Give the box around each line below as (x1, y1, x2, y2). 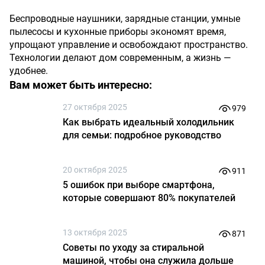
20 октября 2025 (63, 165, 127, 174)
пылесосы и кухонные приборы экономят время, (9, 26, 226, 37)
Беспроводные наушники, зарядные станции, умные (9, 13, 240, 24)
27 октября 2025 (63, 102, 127, 112)
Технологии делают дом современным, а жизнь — (9, 52, 231, 63)
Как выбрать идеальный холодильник (63, 117, 234, 128)
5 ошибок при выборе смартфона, (63, 179, 215, 190)
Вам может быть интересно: (9, 79, 152, 91)
